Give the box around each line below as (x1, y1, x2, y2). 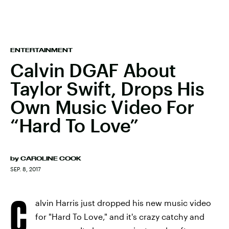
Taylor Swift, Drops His (10, 78, 204, 99)
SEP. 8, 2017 (10, 166, 41, 172)
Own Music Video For (10, 96, 194, 118)
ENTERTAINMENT (10, 47, 73, 53)
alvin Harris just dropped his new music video (35, 198, 211, 208)
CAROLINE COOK (20, 155, 81, 162)
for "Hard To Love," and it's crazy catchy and (35, 212, 204, 221)
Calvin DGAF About (10, 59, 176, 81)
